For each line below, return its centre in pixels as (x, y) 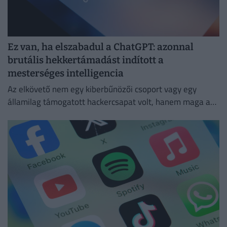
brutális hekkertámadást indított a (86, 60)
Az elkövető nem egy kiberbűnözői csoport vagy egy (102, 89)
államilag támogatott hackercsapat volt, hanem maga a (109, 102)
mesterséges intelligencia (66, 73)
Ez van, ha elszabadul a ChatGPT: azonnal (101, 47)
